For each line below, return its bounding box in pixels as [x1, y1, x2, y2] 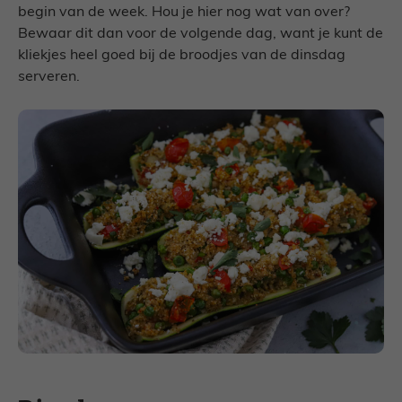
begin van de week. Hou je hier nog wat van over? [18, 5, 350, 21]
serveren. [18, 70, 80, 85]
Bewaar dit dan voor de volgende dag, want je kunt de [18, 27, 383, 42]
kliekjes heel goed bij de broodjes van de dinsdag [18, 48, 345, 64]
